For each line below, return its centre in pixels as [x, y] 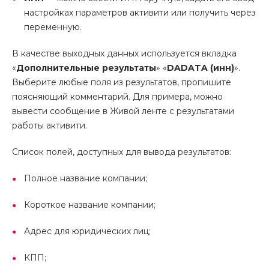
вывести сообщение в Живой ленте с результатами [123, 111]
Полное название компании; [86, 178]
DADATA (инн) [201, 68]
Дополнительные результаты [86, 68]
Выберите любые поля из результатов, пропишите [122, 82]
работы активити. [50, 125]
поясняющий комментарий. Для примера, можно [117, 97]
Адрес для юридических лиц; [87, 231]
